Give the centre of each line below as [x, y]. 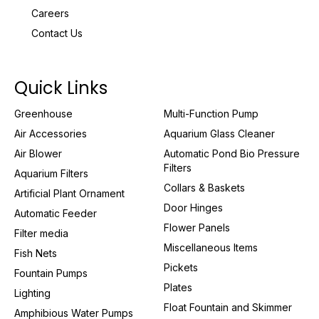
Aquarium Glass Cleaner [220, 134]
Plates [178, 288]
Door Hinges [194, 208]
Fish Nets [36, 253]
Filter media [41, 234]
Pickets [181, 268]
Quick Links [61, 88]
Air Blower [38, 154]
